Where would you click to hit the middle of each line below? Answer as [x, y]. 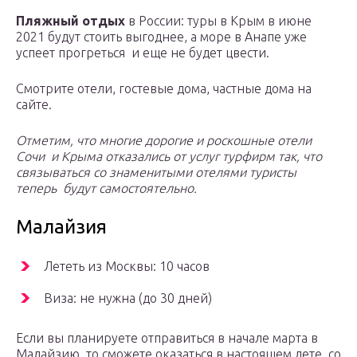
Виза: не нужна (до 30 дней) [128, 298]
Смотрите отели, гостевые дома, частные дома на [164, 88]
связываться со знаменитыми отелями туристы [156, 172]
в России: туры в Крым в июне [218, 20]
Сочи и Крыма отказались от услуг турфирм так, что [169, 156]
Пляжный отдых [71, 20]
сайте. [35, 104]
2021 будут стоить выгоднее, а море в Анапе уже [161, 36]
